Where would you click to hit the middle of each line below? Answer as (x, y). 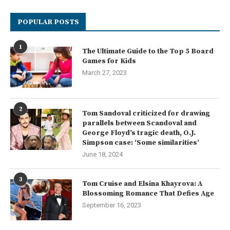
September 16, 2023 (112, 205)
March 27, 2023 (104, 73)
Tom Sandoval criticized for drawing (146, 114)
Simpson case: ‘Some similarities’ (141, 143)
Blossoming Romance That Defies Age (148, 194)
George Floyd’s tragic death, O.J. (139, 133)
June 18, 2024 (102, 155)
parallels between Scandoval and (139, 123)
